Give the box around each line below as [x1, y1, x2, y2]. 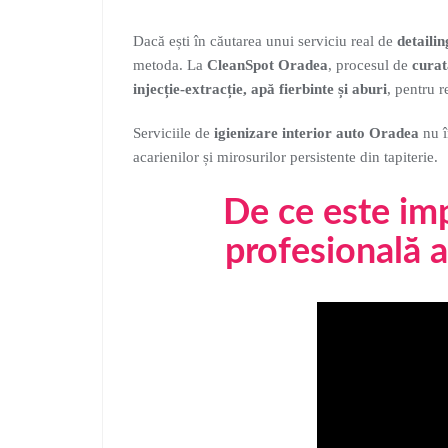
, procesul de [328, 57, 412, 73]
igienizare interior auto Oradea [214, 125, 419, 141]
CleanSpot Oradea [207, 57, 328, 73]
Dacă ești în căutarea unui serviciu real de [133, 33, 397, 49]
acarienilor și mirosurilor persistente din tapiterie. [133, 149, 438, 165]
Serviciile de [133, 125, 214, 141]
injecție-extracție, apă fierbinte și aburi [133, 81, 387, 97]
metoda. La [133, 57, 207, 73]
